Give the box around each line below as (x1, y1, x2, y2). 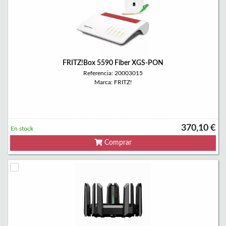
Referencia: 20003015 (83, 70, 143, 76)
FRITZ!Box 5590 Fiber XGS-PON (63, 60, 163, 67)
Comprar (102, 139, 132, 146)
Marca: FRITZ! (94, 79, 132, 85)
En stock (11, 126, 33, 132)
